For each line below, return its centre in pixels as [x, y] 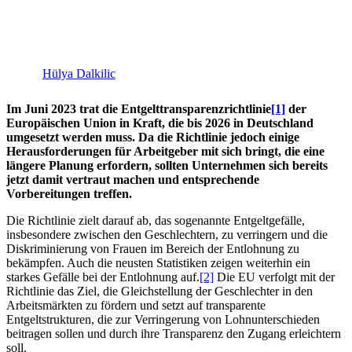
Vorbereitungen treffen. [69, 194]
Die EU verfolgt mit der [274, 277]
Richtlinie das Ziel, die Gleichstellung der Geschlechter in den [159, 291]
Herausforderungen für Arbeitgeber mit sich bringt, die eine [165, 152]
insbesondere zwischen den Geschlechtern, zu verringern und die [167, 235]
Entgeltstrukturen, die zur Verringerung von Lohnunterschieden [163, 320]
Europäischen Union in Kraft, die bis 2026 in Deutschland [160, 123]
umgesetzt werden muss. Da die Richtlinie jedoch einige [153, 137]
